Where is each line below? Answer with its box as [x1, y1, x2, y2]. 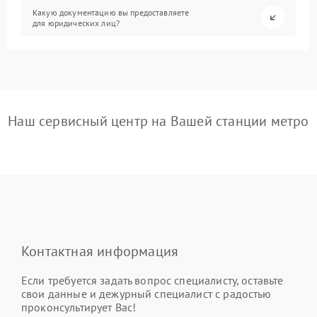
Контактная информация [21, 242, 179, 260]
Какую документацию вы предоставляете [33, 6, 190, 18]
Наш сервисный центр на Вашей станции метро [8, 112, 309, 130]
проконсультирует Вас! [21, 300, 137, 314]
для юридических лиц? [33, 17, 120, 28]
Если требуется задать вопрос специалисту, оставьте [21, 273, 284, 287]
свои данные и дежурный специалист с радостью [21, 287, 272, 301]
